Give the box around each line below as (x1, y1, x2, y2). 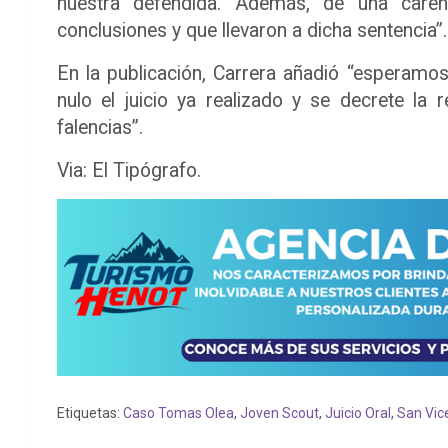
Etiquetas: (57, 404, 120, 421)
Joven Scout (240, 404, 319, 421)
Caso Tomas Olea (123, 404, 234, 421)
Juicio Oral (325, 404, 391, 421)
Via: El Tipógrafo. (57, 159, 201, 183)
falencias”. (57, 116, 143, 140)
